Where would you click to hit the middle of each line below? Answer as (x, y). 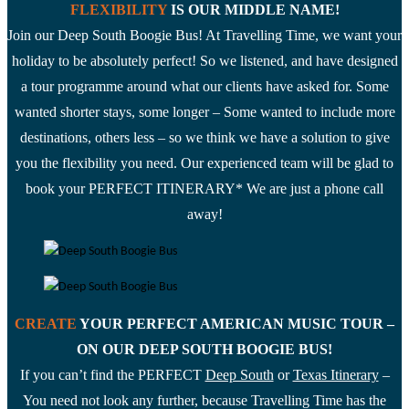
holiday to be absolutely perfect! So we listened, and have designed (204, 61)
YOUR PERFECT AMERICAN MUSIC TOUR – (237, 324)
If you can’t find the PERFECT (112, 375)
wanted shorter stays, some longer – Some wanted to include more (204, 112)
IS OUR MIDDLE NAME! (255, 10)
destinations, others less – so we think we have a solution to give (204, 137)
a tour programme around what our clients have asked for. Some (204, 86)
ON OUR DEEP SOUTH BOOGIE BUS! (204, 349)
